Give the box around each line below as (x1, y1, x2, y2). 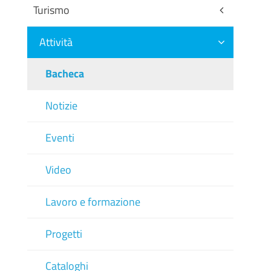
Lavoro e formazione (45, 194, 140, 210)
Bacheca (45, 65, 84, 82)
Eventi (45, 129, 74, 146)
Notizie (45, 97, 77, 114)
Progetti (45, 226, 82, 242)
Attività (39, 34, 73, 50)
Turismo (33, 2, 70, 18)
